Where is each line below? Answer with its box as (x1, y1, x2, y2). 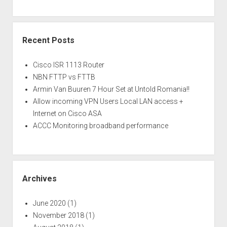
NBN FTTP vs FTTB (32, 72, 95, 81)
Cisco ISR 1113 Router (32, 60, 104, 69)
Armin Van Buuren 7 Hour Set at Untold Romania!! (32, 85, 190, 93)
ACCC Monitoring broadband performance (32, 121, 168, 130)
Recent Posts (22, 35, 74, 45)
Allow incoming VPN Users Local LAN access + (32, 97, 183, 105)
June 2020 (32, 199, 66, 207)
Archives (22, 173, 57, 183)
